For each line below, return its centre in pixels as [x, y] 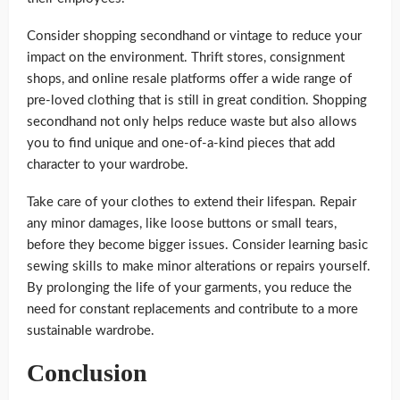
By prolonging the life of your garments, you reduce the [189, 287]
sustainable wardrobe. [91, 330]
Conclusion [87, 372]
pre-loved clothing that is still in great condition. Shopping [197, 100]
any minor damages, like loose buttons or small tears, [182, 223]
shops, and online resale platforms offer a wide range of [189, 79]
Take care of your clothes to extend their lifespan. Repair [192, 202]
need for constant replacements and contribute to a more [192, 309]
